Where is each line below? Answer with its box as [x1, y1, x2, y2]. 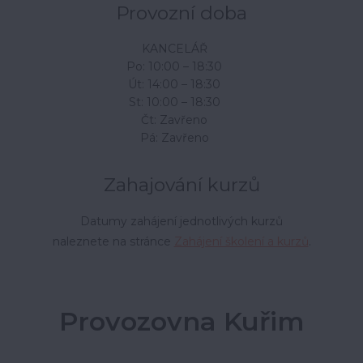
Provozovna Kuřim [58, 305, 305, 337]
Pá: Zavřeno [139, 130, 209, 145]
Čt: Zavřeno [141, 113, 207, 127]
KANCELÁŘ [141, 41, 207, 56]
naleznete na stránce [52, 234, 174, 249]
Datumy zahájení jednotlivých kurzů [80, 214, 283, 228]
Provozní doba [116, 2, 247, 24]
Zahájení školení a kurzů [173, 234, 309, 249]
